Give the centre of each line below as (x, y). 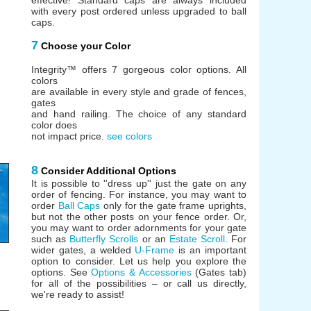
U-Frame (155, 250)
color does (54, 125)
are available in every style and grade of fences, (139, 91)
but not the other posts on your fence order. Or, (139, 216)
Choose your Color (86, 45)
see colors (129, 136)
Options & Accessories (141, 272)
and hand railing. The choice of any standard (139, 114)
